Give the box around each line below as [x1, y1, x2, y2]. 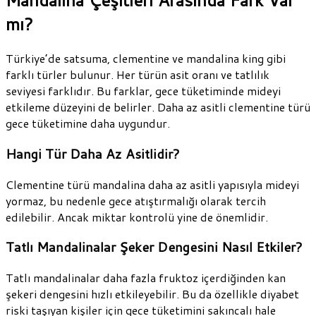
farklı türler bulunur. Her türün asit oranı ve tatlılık [6, 66, 269, 83]
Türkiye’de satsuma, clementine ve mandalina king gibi [6, 50, 286, 67]
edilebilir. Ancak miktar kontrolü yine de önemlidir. [6, 208, 268, 225]
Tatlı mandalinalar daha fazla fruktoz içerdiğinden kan [6, 269, 286, 286]
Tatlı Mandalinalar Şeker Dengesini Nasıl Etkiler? [6, 238, 303, 257]
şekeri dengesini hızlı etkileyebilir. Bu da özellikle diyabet [6, 286, 299, 303]
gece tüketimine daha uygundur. [6, 115, 170, 132]
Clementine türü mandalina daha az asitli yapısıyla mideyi [6, 176, 299, 193]
